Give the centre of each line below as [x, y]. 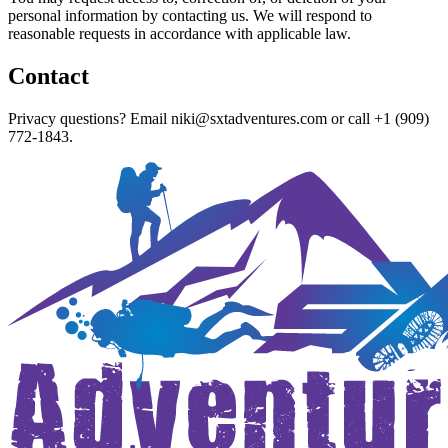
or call [350, 118]
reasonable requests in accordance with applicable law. [179, 33]
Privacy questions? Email [89, 118]
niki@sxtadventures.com [249, 118]
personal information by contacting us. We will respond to [190, 15]
